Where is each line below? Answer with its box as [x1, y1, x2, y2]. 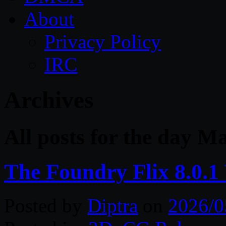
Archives [4, 87, 93, 114]
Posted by [4, 194, 87, 216]
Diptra [87, 194, 138, 216]
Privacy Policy [44, 31, 161, 52]
